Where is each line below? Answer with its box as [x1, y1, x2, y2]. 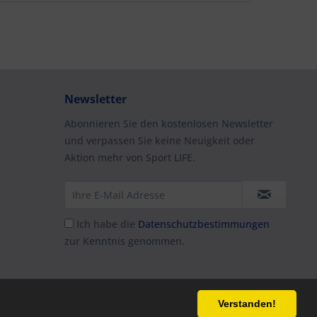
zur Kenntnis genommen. [64, 234, 185, 248]
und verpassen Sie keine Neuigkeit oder [64, 134, 255, 147]
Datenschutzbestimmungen [138, 217, 270, 231]
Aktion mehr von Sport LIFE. [64, 151, 195, 164]
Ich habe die [76, 217, 138, 231]
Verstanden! [218, 298, 277, 310]
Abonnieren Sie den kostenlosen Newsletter [64, 117, 273, 130]
